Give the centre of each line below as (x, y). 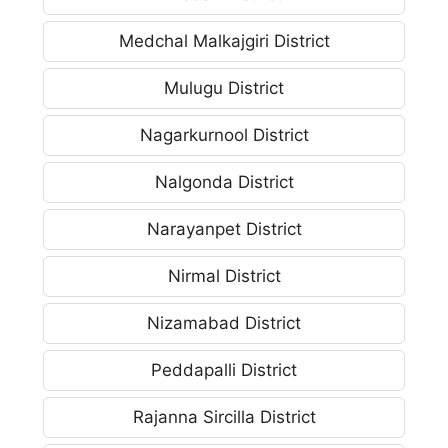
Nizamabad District (224, 322)
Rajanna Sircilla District (224, 416)
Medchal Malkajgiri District (224, 40)
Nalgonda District (224, 181)
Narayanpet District (224, 228)
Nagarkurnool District (224, 134)
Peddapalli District (224, 369)
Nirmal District (224, 275)
